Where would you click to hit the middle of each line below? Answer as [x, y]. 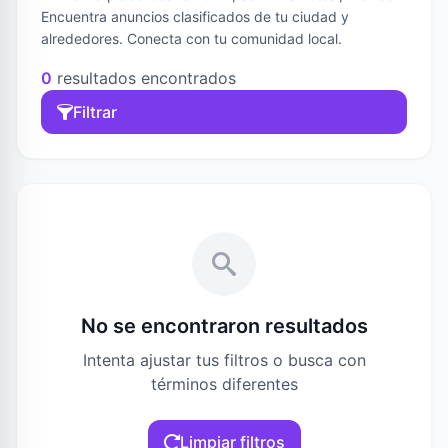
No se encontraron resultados [224, 326]
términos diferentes [224, 384]
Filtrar [95, 112]
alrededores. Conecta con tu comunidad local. [191, 38]
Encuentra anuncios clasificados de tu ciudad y [195, 16]
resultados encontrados [144, 78]
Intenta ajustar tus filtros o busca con [224, 360]
